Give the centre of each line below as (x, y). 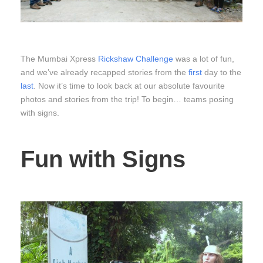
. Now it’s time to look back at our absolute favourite (129, 85)
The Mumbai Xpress (59, 58)
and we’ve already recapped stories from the (104, 72)
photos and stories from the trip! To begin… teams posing (127, 99)
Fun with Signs (103, 159)
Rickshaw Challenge (136, 58)
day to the (222, 72)
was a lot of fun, (204, 58)
